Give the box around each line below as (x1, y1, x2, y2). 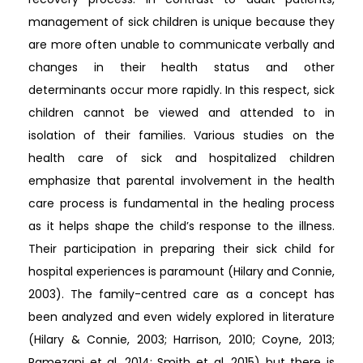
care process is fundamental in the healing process (28, 195, 335, 211)
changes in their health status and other (28, 59, 335, 75)
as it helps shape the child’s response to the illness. (28, 218, 335, 234)
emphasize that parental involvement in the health (28, 173, 335, 189)
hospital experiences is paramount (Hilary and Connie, (28, 263, 335, 280)
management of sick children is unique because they (28, 14, 335, 30)
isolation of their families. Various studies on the (28, 127, 335, 143)
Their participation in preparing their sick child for (28, 241, 335, 257)
